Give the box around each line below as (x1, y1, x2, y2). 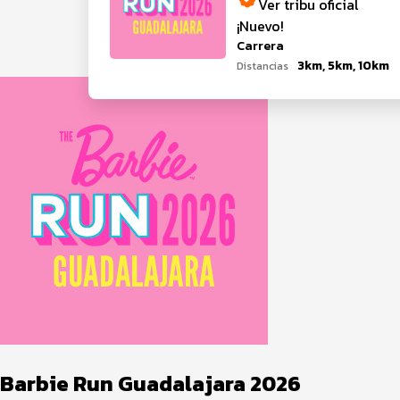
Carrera (237, 37, 284, 55)
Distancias (237, 58, 288, 74)
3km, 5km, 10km (297, 56, 389, 75)
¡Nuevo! (237, 15, 284, 37)
